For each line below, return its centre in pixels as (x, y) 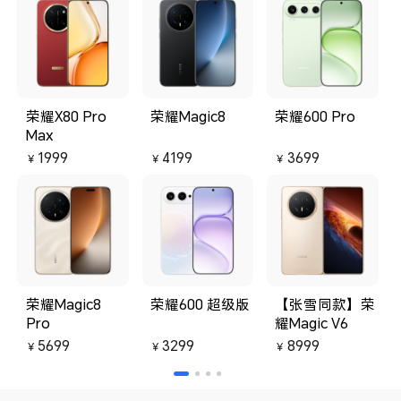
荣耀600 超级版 (200, 304)
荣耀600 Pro (316, 117)
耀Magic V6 (312, 323)
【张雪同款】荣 (325, 304)
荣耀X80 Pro (66, 117)
